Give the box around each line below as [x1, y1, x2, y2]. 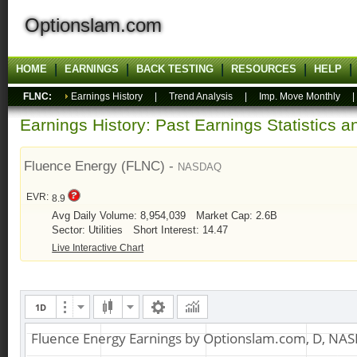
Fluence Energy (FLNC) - [24, 158, 178, 175]
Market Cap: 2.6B [196, 210, 278, 222]
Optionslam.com [8, 14, 162, 36]
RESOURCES [231, 63, 296, 75]
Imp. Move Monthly [259, 91, 340, 102]
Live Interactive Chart [52, 242, 144, 254]
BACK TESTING [136, 63, 214, 75]
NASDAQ [178, 161, 222, 174]
